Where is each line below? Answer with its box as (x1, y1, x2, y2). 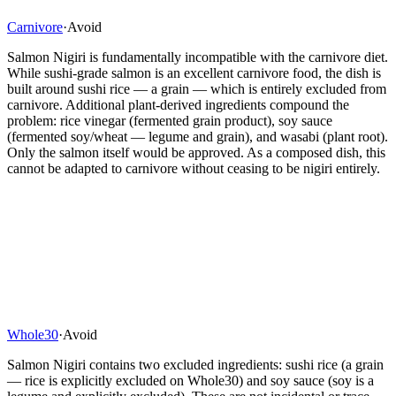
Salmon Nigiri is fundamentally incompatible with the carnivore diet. (7, 49, 388, 65)
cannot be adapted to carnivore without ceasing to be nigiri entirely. (7, 160, 380, 176)
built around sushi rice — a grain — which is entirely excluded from (7, 80, 386, 96)
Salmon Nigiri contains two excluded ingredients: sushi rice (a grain (7, 356, 384, 372)
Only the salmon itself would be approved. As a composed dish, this (7, 144, 385, 160)
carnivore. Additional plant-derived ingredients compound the (7, 96, 349, 112)
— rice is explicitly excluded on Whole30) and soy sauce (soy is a (7, 372, 374, 388)
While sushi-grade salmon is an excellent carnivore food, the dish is (7, 65, 381, 80)
